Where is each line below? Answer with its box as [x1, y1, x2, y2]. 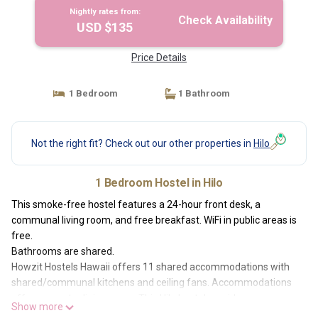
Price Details [131, 52, 187, 63]
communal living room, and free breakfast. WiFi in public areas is [11, 214, 297, 226]
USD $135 [77, 20, 133, 35]
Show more [11, 301, 63, 312]
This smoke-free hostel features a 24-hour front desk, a [11, 199, 261, 210]
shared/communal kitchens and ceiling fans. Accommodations [11, 277, 292, 288]
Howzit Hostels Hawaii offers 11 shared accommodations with [11, 261, 290, 273]
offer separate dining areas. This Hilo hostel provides [11, 292, 246, 304]
